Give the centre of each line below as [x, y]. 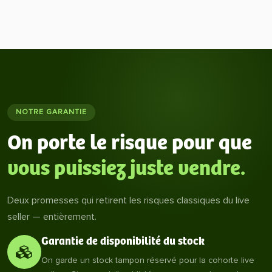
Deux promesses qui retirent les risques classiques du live [128, 200]
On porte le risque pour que [130, 143]
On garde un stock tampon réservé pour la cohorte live [148, 260]
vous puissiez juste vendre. [126, 169]
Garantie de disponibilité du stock [123, 242]
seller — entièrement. [52, 217]
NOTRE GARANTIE [51, 112]
